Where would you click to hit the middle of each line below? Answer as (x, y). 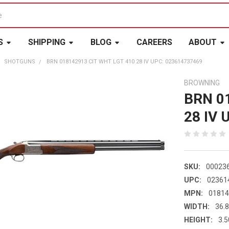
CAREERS (154, 42)
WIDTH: (197, 206)
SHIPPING (47, 42)
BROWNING (202, 83)
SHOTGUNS (20, 61)
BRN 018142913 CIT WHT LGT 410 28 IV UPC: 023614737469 (124, 61)
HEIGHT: (199, 220)
